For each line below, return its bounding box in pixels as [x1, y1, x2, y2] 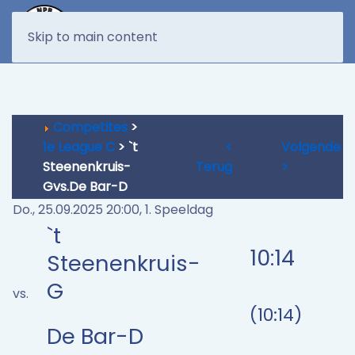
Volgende [281, 138, 341, 156]
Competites [53, 118, 128, 136]
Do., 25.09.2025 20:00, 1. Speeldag [13, 200, 213, 219]
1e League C [43, 138, 115, 156]
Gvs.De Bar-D [43, 177, 128, 196]
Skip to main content [28, 28, 158, 46]
